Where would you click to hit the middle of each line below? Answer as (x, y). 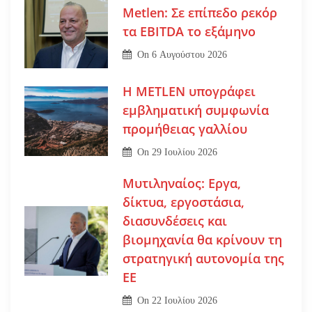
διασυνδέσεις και (174, 220)
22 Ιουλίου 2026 (185, 300)
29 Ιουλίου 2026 (185, 152)
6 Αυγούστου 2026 (190, 55)
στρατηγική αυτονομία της (203, 258)
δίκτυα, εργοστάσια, (183, 202)
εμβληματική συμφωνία (195, 110)
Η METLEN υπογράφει (189, 91)
